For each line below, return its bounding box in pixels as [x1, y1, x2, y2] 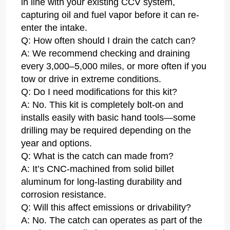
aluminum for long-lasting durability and [21, 177, 182, 187]
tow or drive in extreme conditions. [21, 74, 162, 85]
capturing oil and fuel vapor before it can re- [21, 10, 200, 21]
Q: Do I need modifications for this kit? [21, 87, 178, 98]
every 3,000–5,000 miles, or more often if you [21, 61, 207, 72]
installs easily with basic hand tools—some [21, 112, 196, 123]
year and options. [21, 138, 92, 149]
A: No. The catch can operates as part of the [21, 215, 203, 226]
